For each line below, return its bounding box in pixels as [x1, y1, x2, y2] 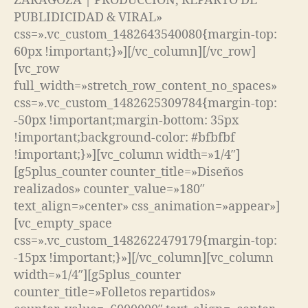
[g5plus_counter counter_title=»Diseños [14, 164, 243, 180]
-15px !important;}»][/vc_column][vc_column [14, 250, 274, 266]
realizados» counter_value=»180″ [14, 181, 205, 197]
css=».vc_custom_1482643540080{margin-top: [14, 26, 277, 43]
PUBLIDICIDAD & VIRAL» [14, 9, 162, 25]
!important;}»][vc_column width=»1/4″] [14, 146, 240, 163]
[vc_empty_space [14, 215, 112, 232]
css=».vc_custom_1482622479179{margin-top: [14, 232, 277, 249]
